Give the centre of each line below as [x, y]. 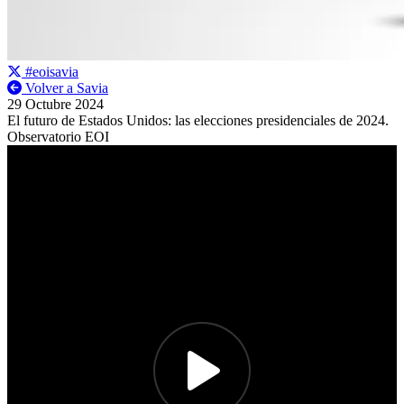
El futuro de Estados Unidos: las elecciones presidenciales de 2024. [198, 120]
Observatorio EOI [58, 137]
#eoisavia [50, 72]
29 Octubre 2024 [55, 104]
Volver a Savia [65, 88]
